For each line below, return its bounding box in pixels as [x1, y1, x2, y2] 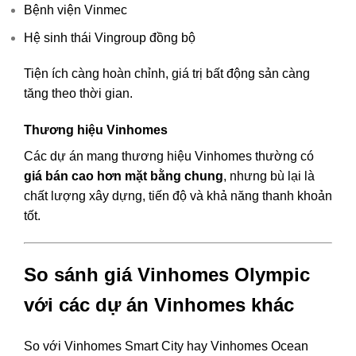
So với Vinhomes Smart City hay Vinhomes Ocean [24, 339, 308, 353]
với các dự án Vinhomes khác [24, 293, 294, 315]
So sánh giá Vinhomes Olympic [24, 263, 310, 285]
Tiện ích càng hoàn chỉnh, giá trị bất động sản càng [24, 67, 310, 81]
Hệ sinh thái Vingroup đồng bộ [24, 30, 195, 44]
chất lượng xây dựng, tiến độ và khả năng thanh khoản [24, 189, 332, 203]
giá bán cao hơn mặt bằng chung [24, 169, 223, 184]
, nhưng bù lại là [223, 169, 315, 184]
